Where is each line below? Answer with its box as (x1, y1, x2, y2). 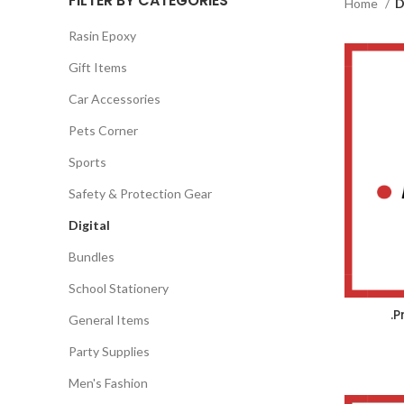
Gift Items (69, 60, 127, 75)
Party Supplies (69, 344, 150, 359)
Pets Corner (69, 123, 138, 138)
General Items (69, 312, 150, 327)
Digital (69, 217, 110, 233)
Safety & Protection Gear (69, 186, 212, 201)
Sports (69, 154, 106, 170)
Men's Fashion (69, 375, 148, 390)
